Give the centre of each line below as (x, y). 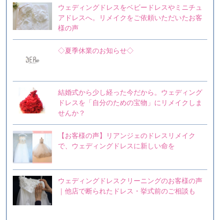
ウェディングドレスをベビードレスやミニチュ (130, 7)
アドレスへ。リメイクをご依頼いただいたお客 (130, 18)
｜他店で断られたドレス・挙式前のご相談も (127, 191)
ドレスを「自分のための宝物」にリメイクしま (130, 103)
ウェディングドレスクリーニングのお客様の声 (130, 181)
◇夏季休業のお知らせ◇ (96, 51)
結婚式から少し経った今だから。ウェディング (130, 92)
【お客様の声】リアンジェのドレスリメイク (127, 136)
